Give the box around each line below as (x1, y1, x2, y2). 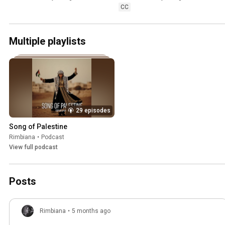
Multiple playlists (9, 35, 86, 48)
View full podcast (9, 144, 58, 151)
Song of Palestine (9, 123, 67, 131)
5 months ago (72, 207, 110, 215)
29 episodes (76, 107, 110, 115)
